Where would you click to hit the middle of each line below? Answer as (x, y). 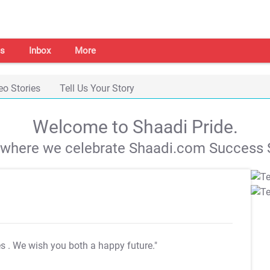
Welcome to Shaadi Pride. (135, 127)
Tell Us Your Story (97, 88)
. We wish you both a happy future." (83, 246)
